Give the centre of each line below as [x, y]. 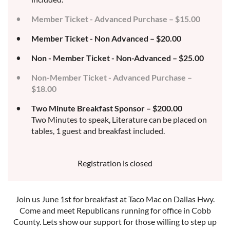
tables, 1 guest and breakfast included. [98, 131]
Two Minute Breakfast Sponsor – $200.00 [107, 108]
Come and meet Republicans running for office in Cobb [115, 210]
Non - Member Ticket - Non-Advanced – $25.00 [118, 58]
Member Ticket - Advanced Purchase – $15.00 [116, 19]
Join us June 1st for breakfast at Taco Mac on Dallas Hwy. [115, 199]
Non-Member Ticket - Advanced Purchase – [112, 77]
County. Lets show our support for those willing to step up [115, 222]
